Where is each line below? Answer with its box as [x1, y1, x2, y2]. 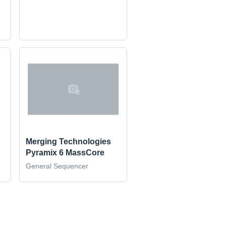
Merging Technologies [26, 137, 111, 146]
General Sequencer [26, 161, 89, 170]
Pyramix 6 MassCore [26, 148, 105, 157]
